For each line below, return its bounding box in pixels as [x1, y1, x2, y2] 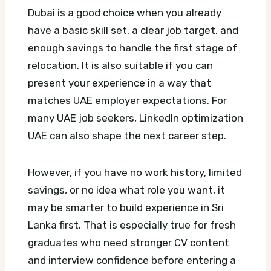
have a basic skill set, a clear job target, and [28, 24, 238, 36]
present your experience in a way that [28, 76, 211, 89]
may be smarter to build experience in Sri [28, 201, 224, 214]
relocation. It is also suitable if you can [28, 59, 213, 71]
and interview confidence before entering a [28, 253, 236, 266]
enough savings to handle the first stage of [28, 41, 237, 54]
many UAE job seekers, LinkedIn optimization [28, 111, 243, 124]
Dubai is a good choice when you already [28, 6, 221, 19]
